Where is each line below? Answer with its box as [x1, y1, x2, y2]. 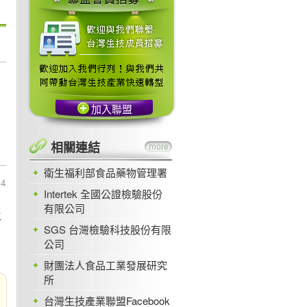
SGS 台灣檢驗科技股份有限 [43, 221, 171, 236]
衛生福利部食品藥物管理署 [43, 164, 167, 180]
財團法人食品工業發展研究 [43, 257, 167, 272]
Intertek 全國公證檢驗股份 [43, 186, 162, 201]
